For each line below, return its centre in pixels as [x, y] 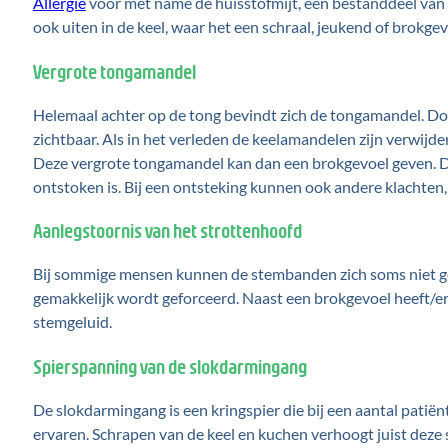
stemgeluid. [72, 322]
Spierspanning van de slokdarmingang [169, 365]
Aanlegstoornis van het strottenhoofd [167, 230]
